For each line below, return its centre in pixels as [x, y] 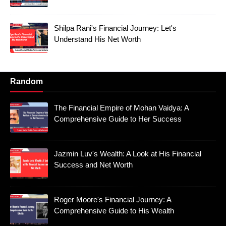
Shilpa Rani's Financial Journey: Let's [115, 28]
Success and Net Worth [93, 165]
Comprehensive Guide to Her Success [118, 119]
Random [26, 82]
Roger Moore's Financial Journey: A [112, 200]
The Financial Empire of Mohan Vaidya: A [121, 108]
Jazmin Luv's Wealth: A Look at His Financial [128, 154]
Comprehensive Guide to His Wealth [114, 211]
